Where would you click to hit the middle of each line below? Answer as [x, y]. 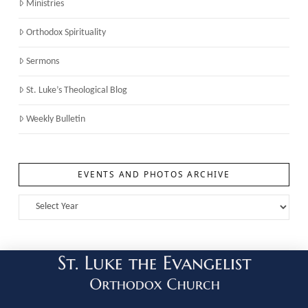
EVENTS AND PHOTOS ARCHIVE [154, 174]
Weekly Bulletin [56, 119]
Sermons [43, 61]
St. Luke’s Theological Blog [77, 90]
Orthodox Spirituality [66, 32]
